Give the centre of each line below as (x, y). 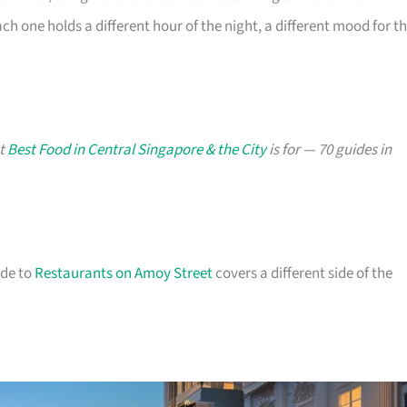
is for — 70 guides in (329, 150)
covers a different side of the (303, 274)
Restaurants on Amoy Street (124, 274)
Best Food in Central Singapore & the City (137, 150)
